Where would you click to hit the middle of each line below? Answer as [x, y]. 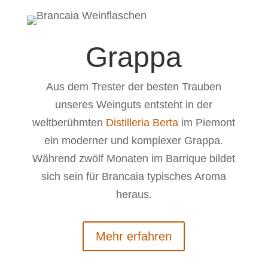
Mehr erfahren [134, 236]
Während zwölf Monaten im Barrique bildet [134, 159]
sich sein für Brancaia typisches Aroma [134, 176]
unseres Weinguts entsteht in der [134, 105]
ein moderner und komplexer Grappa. [134, 141]
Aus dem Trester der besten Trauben [134, 87]
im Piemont [207, 123]
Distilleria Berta [142, 123]
